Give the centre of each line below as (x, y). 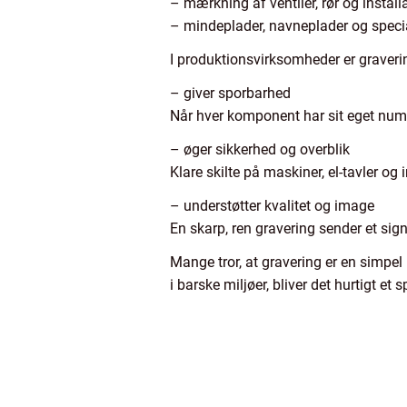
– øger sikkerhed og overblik (260, 149)
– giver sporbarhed (230, 93)
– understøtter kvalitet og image (272, 206)
